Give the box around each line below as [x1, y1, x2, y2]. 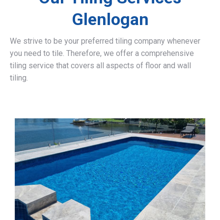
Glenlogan [71, 9, 149, 29]
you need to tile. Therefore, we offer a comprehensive [10, 49, 194, 58]
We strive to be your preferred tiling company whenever [10, 36, 200, 46]
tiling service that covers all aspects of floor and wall [10, 61, 191, 70]
